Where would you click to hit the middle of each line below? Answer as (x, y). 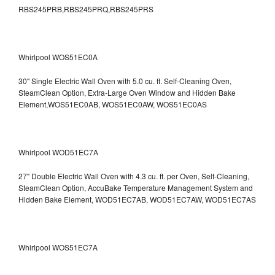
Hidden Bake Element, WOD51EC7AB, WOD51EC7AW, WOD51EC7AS (137, 199)
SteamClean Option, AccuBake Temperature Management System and (136, 187)
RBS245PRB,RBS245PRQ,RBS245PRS (86, 9)
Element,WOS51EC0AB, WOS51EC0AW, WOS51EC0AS (113, 104)
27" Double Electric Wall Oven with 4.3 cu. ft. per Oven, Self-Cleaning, (134, 176)
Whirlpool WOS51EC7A (58, 247)
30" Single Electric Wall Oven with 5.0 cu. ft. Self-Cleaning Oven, (125, 80)
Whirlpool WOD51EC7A (58, 152)
